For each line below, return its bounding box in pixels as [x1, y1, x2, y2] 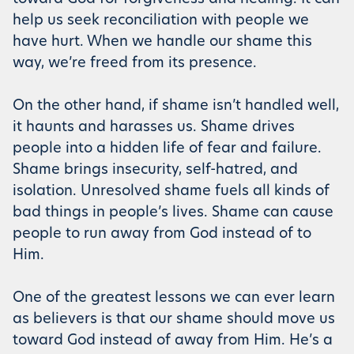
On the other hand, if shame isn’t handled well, [13, 99, 339, 114]
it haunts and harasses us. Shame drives [13, 120, 295, 135]
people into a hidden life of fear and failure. [13, 141, 322, 156]
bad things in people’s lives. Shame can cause [13, 205, 333, 220]
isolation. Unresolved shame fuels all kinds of [13, 184, 330, 199]
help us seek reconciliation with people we [13, 13, 309, 28]
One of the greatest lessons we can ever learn [13, 291, 335, 306]
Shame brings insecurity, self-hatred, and [13, 163, 298, 178]
